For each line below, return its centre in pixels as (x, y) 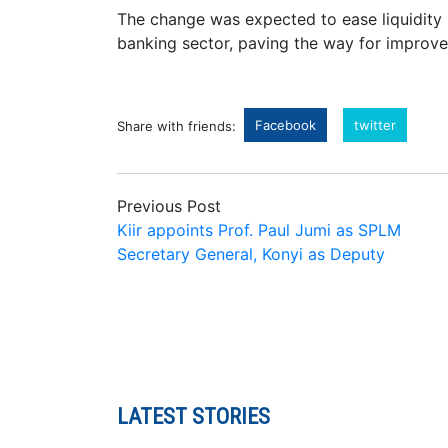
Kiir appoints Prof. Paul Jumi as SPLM (259, 230)
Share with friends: (176, 126)
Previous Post (169, 206)
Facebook (285, 125)
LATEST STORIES (193, 417)
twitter (375, 125)
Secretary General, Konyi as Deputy (251, 254)
